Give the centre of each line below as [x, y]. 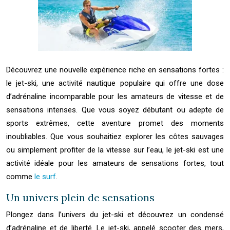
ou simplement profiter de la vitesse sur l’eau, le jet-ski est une [115, 150]
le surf [45, 177]
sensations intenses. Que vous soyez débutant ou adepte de [115, 110]
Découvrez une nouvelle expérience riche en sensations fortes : [115, 70]
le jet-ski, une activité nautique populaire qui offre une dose [115, 83]
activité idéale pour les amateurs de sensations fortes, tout [115, 163]
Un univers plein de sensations [80, 197]
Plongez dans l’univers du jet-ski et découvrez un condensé [115, 215]
